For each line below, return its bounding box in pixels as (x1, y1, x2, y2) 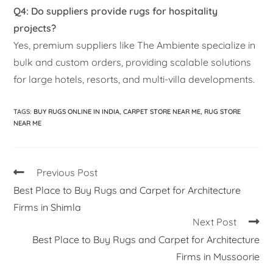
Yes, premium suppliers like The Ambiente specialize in (13, 39, 256, 52)
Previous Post (37, 166, 98, 179)
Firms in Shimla (13, 201, 82, 214)
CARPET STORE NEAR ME (123, 107, 201, 116)
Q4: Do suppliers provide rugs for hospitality (13, 5, 218, 18)
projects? (13, 22, 57, 35)
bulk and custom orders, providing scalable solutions (13, 56, 252, 69)
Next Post (192, 216, 236, 229)
